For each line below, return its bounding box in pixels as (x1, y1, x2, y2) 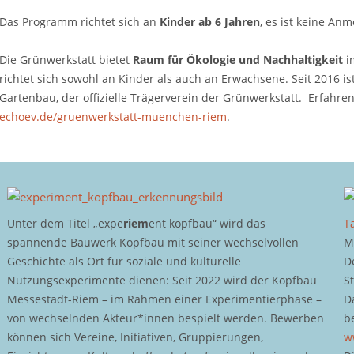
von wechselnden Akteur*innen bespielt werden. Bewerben (6, 310, 324, 326)
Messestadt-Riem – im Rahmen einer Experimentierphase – (6, 291, 322, 307)
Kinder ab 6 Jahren (159, 13, 260, 29)
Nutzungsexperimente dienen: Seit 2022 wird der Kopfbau (6, 272, 317, 288)
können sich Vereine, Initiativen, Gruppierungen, (6, 329, 263, 345)
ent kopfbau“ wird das (148, 215, 265, 231)
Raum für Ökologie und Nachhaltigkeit (132, 52, 343, 68)
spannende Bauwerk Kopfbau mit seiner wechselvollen (6, 234, 299, 250)
